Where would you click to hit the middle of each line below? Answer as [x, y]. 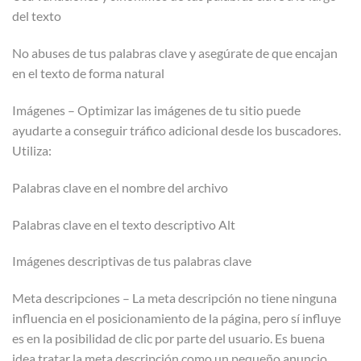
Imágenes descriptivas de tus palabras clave [132, 261]
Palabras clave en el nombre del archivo [120, 187]
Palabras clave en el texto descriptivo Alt [124, 224]
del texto [37, 16]
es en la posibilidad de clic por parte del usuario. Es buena [168, 338]
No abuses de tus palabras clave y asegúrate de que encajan [175, 53]
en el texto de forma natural [88, 73]
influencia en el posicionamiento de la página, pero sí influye [176, 318]
